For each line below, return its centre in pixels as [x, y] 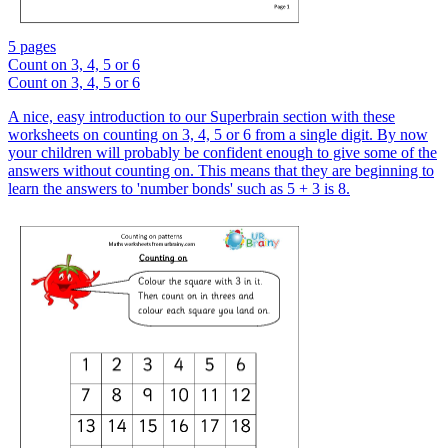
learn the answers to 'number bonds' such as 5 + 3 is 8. [179, 189]
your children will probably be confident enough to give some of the [222, 153]
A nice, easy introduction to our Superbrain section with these [201, 117]
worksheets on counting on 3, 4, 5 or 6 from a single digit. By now [218, 135]
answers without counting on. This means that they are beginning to [221, 171]
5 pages [32, 47]
